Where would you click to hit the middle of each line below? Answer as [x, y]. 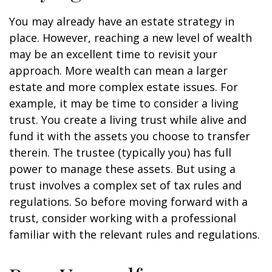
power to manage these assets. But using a [122, 169]
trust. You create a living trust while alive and [128, 120]
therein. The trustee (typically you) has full [120, 152]
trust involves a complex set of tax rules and [125, 185]
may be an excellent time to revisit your [113, 54]
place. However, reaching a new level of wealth [131, 38]
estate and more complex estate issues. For [124, 87]
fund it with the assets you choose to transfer [130, 136]
